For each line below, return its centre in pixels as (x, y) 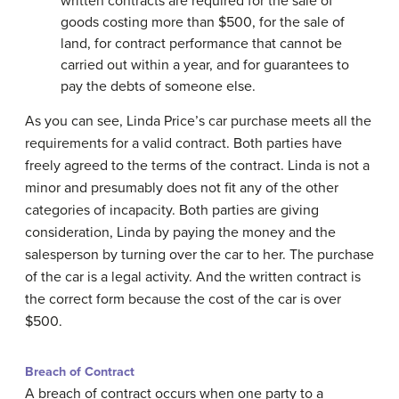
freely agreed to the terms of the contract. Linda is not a (197, 165)
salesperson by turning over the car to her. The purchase (199, 254)
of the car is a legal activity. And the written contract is (193, 277)
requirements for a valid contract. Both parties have (183, 143)
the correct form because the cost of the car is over (183, 299)
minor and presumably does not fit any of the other (182, 187)
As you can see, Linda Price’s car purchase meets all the (198, 121)
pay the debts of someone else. (158, 86)
